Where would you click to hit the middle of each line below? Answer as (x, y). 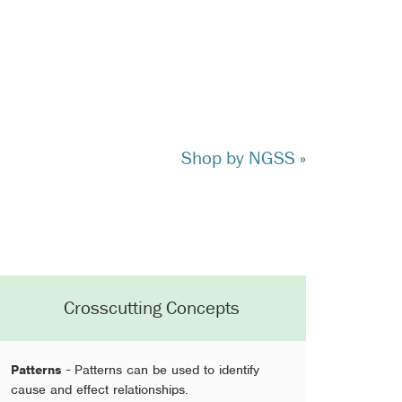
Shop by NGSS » (244, 157)
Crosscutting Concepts (152, 307)
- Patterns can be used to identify (161, 369)
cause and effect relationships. (100, 389)
